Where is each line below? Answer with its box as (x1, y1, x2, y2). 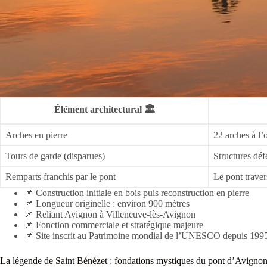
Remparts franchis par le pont (5, 171, 116, 182)
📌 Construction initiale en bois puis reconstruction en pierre (24, 187, 249, 198)
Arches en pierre (5, 129, 67, 140)
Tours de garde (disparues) (5, 150, 105, 161)
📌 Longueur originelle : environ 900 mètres (24, 198, 190, 209)
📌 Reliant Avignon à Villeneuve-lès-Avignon (24, 209, 195, 219)
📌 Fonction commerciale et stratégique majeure (24, 219, 203, 230)
